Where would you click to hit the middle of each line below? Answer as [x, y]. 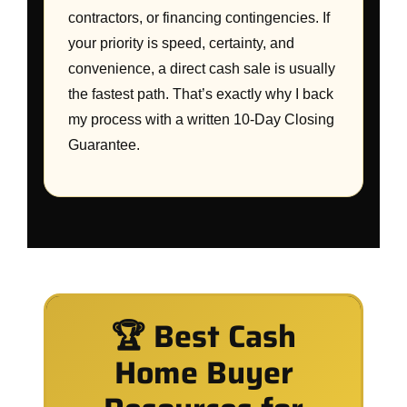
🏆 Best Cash [203, 336]
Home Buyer [203, 372]
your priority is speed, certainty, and [181, 43]
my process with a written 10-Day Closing [201, 119]
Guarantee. [104, 145]
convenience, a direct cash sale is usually [202, 69]
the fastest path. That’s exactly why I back [201, 94]
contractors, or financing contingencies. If [199, 18]
